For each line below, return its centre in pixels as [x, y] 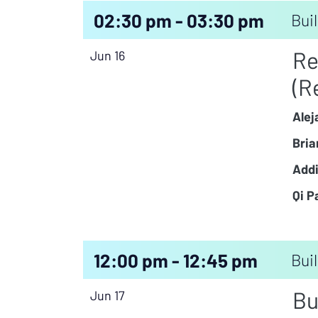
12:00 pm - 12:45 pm [176, 260]
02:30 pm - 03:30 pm [179, 20]
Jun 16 [108, 56]
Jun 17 [108, 296]
